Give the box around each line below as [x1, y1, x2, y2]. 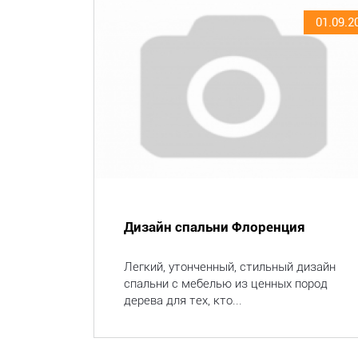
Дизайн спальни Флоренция [124, 219, 305, 235]
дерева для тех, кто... [124, 293, 242, 308]
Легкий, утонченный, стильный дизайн [124, 260, 336, 274]
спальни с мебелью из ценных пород [124, 276, 328, 291]
